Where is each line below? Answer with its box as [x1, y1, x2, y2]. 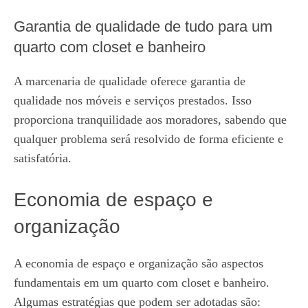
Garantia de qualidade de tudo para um [14, 18, 272, 35]
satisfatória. [14, 151, 71, 165]
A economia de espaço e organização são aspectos [14, 256, 263, 270]
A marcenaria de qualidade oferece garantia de [14, 74, 245, 88]
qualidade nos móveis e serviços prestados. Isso [14, 93, 252, 107]
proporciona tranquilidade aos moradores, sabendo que [14, 113, 287, 126]
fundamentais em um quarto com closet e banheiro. [14, 276, 269, 289]
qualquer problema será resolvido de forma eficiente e [14, 132, 283, 146]
